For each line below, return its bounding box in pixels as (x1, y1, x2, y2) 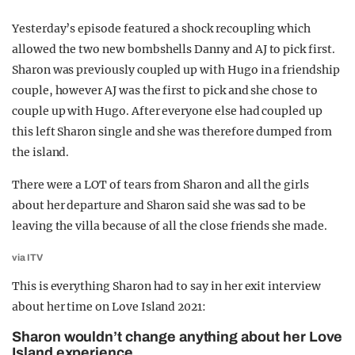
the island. (12, 145, 70, 159)
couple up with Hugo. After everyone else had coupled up (12, 104, 323, 118)
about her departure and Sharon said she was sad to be (12, 198, 307, 212)
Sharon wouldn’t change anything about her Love (12, 329, 343, 345)
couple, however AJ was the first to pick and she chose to (12, 83, 318, 97)
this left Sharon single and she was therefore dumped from (12, 124, 332, 139)
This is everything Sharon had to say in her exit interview (12, 279, 321, 293)
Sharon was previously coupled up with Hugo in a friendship (12, 63, 340, 77)
